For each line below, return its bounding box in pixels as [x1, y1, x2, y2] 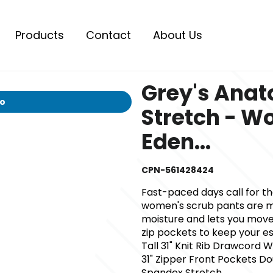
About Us [153, 27, 202, 43]
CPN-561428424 [141, 163, 214, 176]
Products [15, 27, 64, 43]
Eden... [141, 126, 211, 157]
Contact [86, 27, 131, 43]
